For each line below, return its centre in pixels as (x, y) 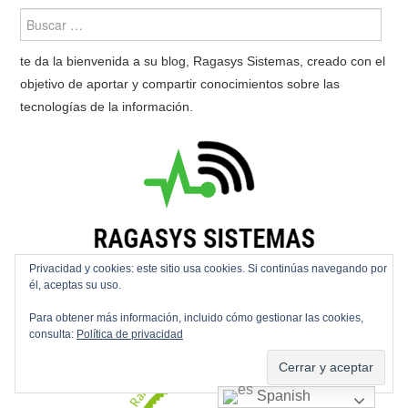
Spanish (282, 396)
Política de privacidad (130, 334)
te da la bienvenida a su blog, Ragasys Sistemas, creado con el (203, 61)
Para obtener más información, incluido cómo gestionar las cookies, (196, 318)
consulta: (53, 334)
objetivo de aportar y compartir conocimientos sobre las (180, 83)
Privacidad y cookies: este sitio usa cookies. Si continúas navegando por (208, 269)
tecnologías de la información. (107, 106)
